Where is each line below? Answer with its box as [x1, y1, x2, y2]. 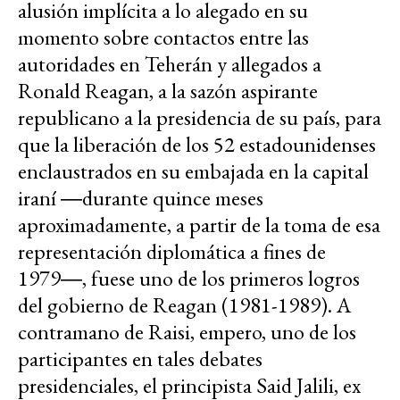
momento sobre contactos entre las [18, 23, 309, 52]
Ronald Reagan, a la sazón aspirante [18, 77, 318, 105]
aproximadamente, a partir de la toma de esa [18, 211, 380, 239]
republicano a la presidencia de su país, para [18, 104, 381, 132]
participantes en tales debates [18, 345, 262, 373]
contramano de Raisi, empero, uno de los [18, 318, 356, 346]
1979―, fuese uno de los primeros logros [18, 264, 360, 293]
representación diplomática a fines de [18, 237, 326, 266]
